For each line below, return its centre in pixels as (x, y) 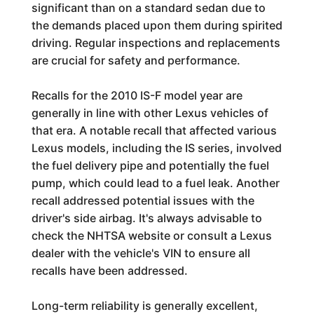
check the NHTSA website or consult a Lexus (151, 235)
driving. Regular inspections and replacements (156, 43)
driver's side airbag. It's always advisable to (146, 218)
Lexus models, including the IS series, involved (156, 148)
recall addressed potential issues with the (143, 200)
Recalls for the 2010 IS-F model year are (137, 95)
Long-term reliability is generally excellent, (144, 306)
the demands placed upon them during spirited (157, 25)
